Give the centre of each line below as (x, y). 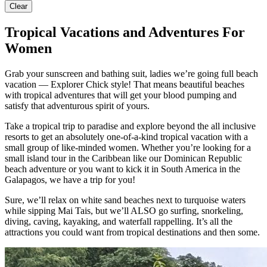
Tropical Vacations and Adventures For (125, 32)
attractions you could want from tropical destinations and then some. (132, 232)
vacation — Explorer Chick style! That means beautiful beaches (125, 85)
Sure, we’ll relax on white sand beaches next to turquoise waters (125, 200)
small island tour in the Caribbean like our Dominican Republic (123, 159)
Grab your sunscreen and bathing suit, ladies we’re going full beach (131, 74)
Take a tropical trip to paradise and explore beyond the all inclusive (130, 126)
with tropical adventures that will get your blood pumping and (121, 95)
